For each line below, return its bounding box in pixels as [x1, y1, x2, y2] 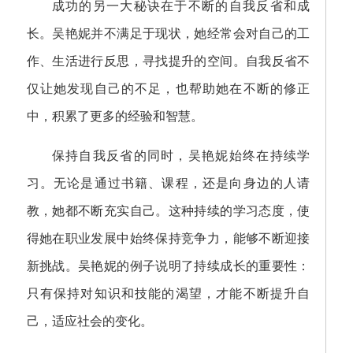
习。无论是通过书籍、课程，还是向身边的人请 [26, 176, 310, 190]
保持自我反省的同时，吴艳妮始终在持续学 [51, 149, 310, 162]
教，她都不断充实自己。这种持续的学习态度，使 [26, 204, 310, 217]
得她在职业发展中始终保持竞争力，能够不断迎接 [26, 232, 310, 245]
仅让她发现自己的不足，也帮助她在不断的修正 [26, 82, 310, 95]
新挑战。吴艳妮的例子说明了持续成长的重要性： [26, 259, 310, 273]
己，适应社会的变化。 [26, 314, 153, 328]
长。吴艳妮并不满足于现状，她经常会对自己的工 [26, 27, 310, 40]
